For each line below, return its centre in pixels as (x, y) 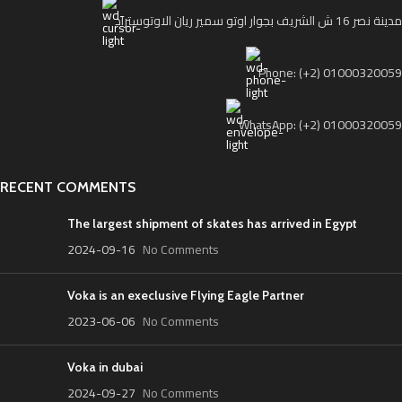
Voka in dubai (105, 367)
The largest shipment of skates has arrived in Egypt (212, 223)
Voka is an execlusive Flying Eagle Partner (186, 295)
